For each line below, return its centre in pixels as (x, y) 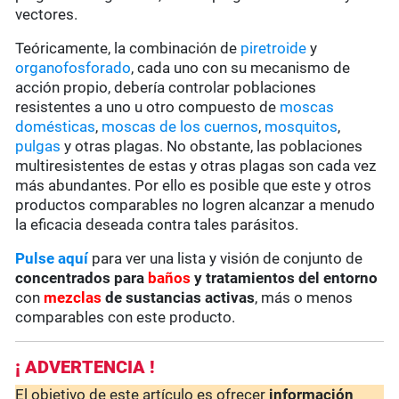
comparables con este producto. (126, 318)
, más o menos (304, 298)
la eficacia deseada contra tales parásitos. (157, 225)
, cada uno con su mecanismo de (241, 68)
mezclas (73, 298)
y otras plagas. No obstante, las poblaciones (212, 147)
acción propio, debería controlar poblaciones (166, 88)
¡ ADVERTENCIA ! (85, 367)
